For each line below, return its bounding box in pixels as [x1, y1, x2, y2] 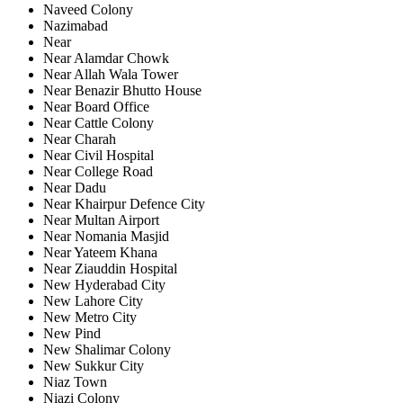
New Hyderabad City [43, 276, 166, 292]
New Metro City [43, 309, 137, 325]
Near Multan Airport [43, 211, 159, 228]
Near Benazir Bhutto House [43, 82, 201, 98]
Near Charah [43, 130, 116, 147]
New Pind [43, 325, 101, 341]
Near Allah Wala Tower [43, 66, 178, 82]
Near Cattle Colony [43, 114, 154, 130]
